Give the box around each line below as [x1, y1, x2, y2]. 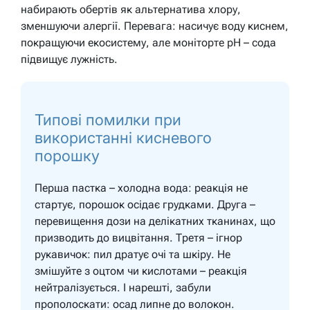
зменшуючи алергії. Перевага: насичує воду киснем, [21, 19, 289, 33]
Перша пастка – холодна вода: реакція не [35, 181, 248, 194]
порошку [35, 146, 100, 165]
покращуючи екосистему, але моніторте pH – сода [21, 35, 276, 49]
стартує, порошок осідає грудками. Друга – [35, 197, 255, 211]
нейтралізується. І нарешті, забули [35, 280, 211, 294]
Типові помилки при [35, 110, 181, 129]
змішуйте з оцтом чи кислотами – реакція [35, 264, 247, 277]
